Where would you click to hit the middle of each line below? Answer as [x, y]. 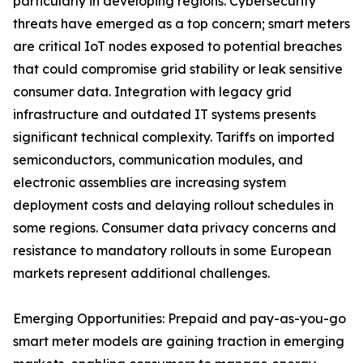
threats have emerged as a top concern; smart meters [181, 24]
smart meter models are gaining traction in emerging [179, 342]
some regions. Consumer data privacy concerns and [175, 228]
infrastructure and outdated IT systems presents [164, 115]
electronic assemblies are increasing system [149, 183]
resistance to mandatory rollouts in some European [172, 251]
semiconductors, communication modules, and [158, 160]
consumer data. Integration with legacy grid [152, 92]
